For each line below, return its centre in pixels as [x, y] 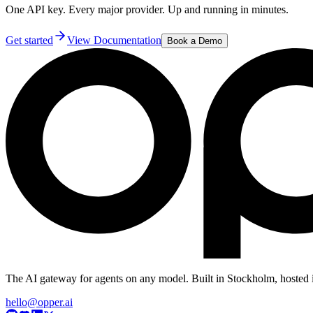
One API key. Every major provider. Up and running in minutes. [147, 9]
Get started [29, 40]
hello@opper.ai [39, 302]
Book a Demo [195, 41]
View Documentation [114, 40]
